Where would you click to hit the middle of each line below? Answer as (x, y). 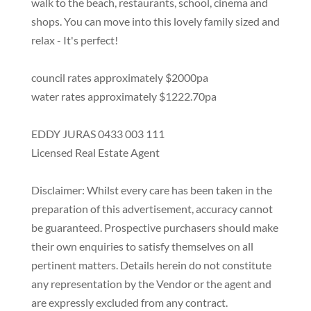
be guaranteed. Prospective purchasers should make (154, 227)
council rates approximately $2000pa (119, 77)
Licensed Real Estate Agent (95, 152)
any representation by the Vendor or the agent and (151, 283)
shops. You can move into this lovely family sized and (155, 21)
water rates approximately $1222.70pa (124, 96)
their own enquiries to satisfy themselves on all (142, 246)
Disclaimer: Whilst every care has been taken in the (151, 190)
